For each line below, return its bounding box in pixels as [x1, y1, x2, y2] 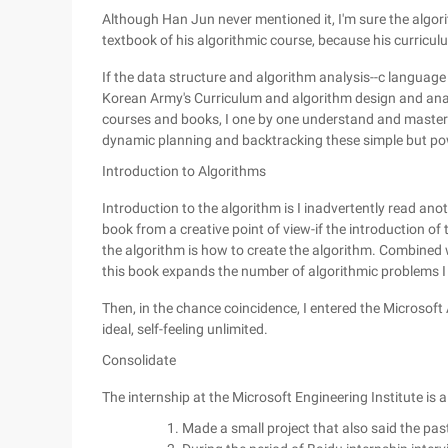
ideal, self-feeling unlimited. [102, 321, 268, 337]
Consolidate [102, 352, 176, 368]
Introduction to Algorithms [102, 163, 266, 179]
